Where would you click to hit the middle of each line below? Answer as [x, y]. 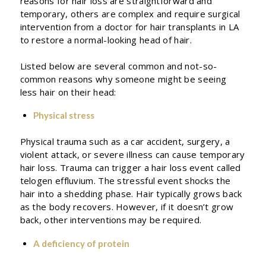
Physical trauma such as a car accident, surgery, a [125, 141]
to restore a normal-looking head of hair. [106, 39]
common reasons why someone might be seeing [123, 79]
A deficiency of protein [81, 243]
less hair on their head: [68, 92]
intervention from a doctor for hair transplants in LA [129, 26]
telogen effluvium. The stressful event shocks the [125, 180]
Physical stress [64, 115]
